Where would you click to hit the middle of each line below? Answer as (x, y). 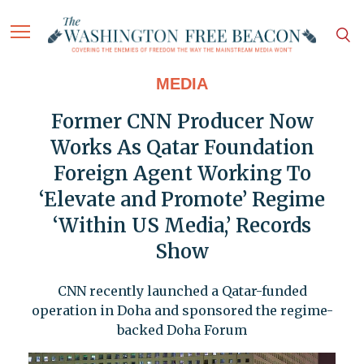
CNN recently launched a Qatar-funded (182, 291)
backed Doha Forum (182, 330)
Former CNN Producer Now (182, 122)
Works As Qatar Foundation (182, 148)
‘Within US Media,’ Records (182, 226)
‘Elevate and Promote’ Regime (182, 200)
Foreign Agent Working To (182, 174)
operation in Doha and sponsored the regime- (182, 311)
